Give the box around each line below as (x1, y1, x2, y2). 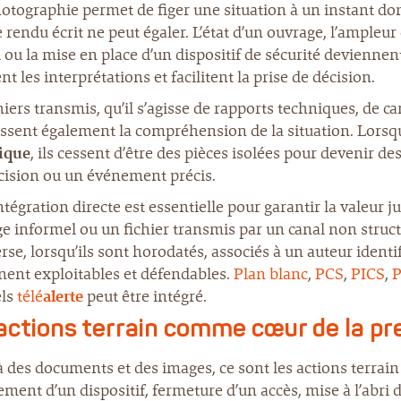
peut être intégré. (83, 286, 207, 307)
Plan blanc (234, 263, 308, 285)
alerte (43, 286, 83, 307)
